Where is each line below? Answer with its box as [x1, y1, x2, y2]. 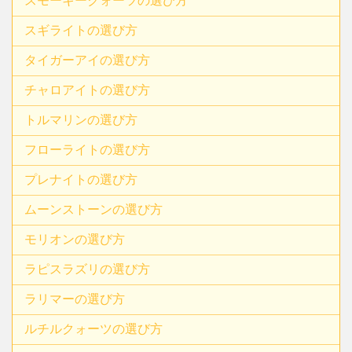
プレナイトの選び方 [24, 172, 137, 186]
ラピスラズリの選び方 [24, 262, 150, 276]
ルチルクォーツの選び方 [24, 321, 163, 335]
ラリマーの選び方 [24, 291, 125, 306]
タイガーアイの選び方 [24, 53, 150, 67]
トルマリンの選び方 [24, 112, 137, 126]
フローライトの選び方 [24, 142, 150, 156]
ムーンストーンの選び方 [24, 202, 163, 216]
